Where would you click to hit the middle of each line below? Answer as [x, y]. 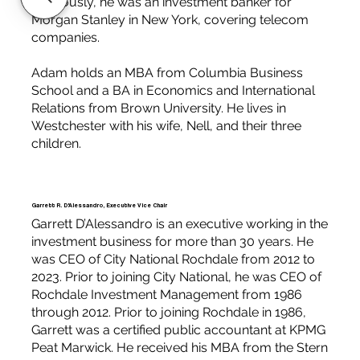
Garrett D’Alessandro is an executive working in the [179, 223]
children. [56, 144]
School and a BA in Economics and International [173, 91]
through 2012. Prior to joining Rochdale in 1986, [168, 312]
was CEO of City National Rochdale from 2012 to [173, 259]
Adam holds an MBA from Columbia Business [167, 73]
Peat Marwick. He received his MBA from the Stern [179, 347]
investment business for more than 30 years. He [172, 241]
